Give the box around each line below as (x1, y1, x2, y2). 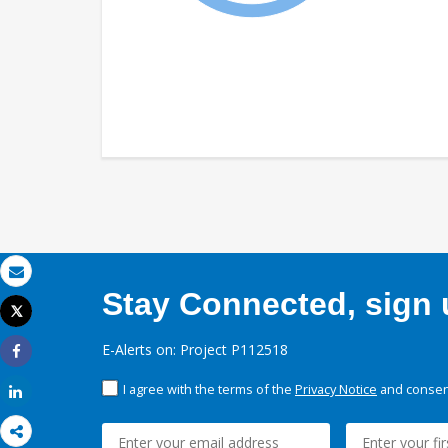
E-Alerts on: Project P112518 (102, 340, 288, 360)
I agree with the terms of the (123, 380, 295, 399)
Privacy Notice (295, 380, 377, 399)
